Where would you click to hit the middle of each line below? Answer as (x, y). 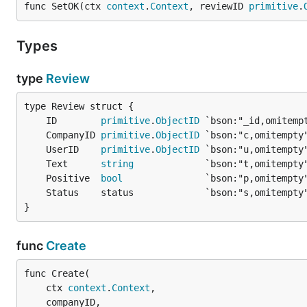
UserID (73, 149)
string (117, 164)
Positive (73, 178)
